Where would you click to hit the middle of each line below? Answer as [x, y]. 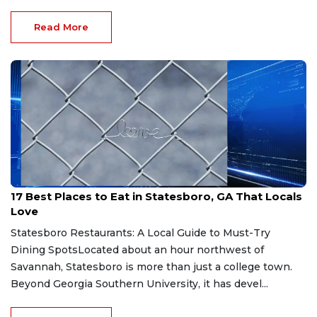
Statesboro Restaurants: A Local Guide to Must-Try [140, 232]
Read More [61, 27]
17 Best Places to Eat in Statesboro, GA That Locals [156, 196]
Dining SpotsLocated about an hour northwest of [137, 249]
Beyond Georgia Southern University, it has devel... [139, 283]
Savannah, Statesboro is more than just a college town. [151, 266]
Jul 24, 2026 [35, 182]
